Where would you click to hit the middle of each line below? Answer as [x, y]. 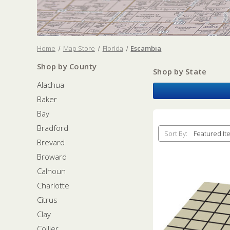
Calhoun [51, 171]
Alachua [51, 84]
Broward [52, 156]
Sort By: [176, 133]
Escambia [146, 48]
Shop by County [67, 66]
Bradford [53, 128]
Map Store [79, 48]
